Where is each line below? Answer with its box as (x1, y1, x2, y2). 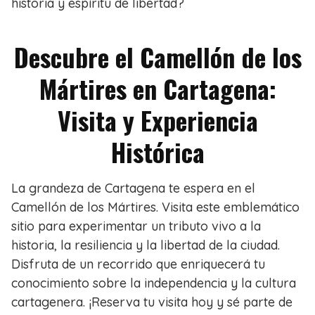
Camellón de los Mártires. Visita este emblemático (11, 199, 300, 216)
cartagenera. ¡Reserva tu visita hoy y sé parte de (11, 294, 292, 311)
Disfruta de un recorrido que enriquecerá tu (11, 256, 265, 273)
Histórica (110, 133, 205, 171)
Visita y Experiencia (57, 101, 258, 139)
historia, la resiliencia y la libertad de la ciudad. (11, 237, 280, 254)
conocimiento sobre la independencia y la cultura (11, 275, 296, 292)
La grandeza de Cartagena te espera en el (11, 180, 255, 197)
